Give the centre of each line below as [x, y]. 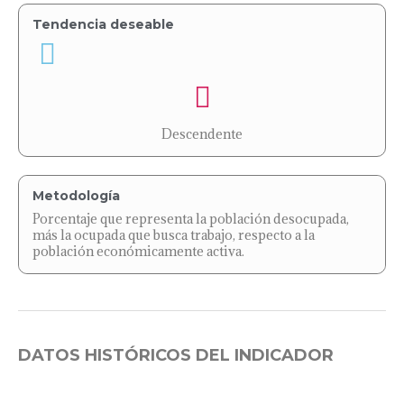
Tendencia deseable [103, 24]
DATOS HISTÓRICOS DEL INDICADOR [176, 355]
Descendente [202, 133]
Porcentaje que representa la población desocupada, [191, 218]
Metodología [76, 195]
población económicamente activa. [138, 251]
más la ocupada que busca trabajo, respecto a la [174, 234]
